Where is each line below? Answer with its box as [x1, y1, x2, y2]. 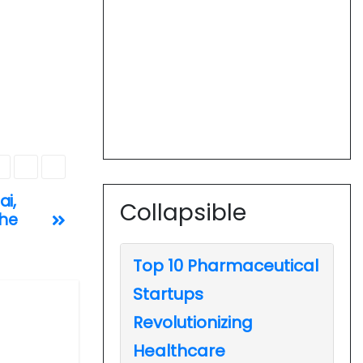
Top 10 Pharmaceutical [133, 254, 318, 277]
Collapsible [120, 196, 246, 228]
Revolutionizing [133, 310, 253, 334]
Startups [133, 282, 203, 305]
